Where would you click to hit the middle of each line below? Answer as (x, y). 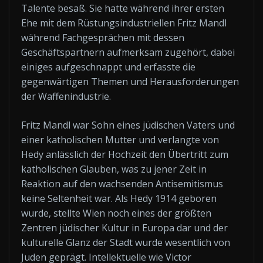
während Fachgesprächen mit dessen (103, 37)
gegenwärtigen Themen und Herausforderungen (130, 81)
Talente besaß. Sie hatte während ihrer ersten (123, 8)
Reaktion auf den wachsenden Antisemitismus (122, 183)
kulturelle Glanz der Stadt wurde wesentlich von (126, 242)
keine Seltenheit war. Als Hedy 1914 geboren (119, 198)
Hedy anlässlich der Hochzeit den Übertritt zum (125, 154)
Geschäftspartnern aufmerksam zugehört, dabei (128, 52)
